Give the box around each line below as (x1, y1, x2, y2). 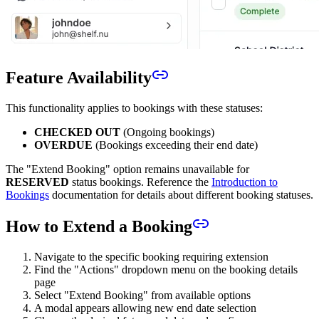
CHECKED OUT (34, 125, 120, 138)
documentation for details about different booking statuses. (49, 188, 313, 201)
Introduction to (211, 175, 278, 188)
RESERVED (6, 175, 69, 188)
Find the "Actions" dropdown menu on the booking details (34, 263, 298, 276)
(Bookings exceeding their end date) (93, 138, 258, 151)
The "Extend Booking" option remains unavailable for (6, 162, 249, 175)
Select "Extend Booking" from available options (34, 289, 251, 302)
